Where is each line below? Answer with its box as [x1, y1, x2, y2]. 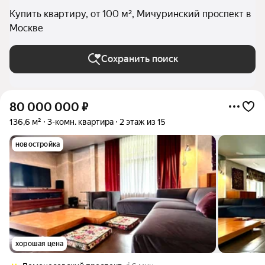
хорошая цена [15, 240, 64, 248]
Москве [9, 22, 43, 34]
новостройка [15, 140, 60, 148]
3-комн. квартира [47, 117, 114, 127]
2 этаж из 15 [119, 117, 166, 127]
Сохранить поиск [101, 53, 179, 64]
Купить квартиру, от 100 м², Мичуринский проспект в [9, 8, 251, 20]
